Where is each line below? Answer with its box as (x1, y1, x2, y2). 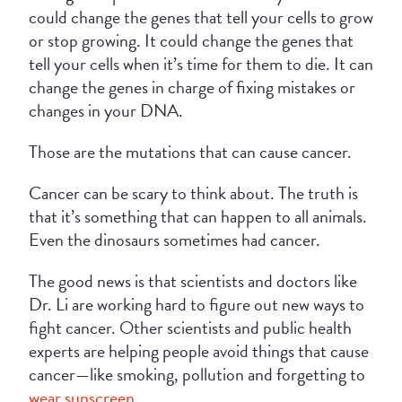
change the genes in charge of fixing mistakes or (29, 74, 355, 101)
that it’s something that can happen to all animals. (29, 203, 367, 231)
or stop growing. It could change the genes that (29, 27, 354, 55)
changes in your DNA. (29, 97, 183, 125)
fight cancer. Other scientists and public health (29, 314, 352, 342)
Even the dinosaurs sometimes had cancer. (29, 226, 320, 254)
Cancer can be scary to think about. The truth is (29, 179, 358, 207)
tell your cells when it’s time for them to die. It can (29, 50, 373, 78)
